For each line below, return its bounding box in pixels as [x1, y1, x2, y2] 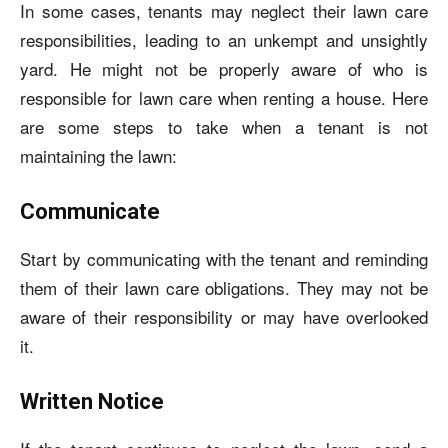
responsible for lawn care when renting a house [20, 85, 381, 110]
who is [373, 56, 429, 81]
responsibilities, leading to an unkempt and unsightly [20, 27, 428, 52]
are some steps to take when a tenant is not [20, 114, 428, 139]
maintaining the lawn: [20, 143, 177, 168]
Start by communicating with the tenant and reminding [20, 246, 428, 271]
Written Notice [20, 389, 164, 414]
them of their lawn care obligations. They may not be [20, 275, 428, 300]
